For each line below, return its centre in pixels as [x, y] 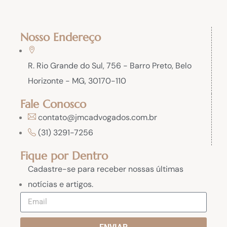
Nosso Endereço [61, 37]
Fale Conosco [53, 104]
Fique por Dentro [64, 156]
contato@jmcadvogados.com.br [98, 117]
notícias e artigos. [61, 184]
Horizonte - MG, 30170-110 [77, 81]
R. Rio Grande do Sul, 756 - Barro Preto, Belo [110, 65]
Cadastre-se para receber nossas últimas [106, 169]
